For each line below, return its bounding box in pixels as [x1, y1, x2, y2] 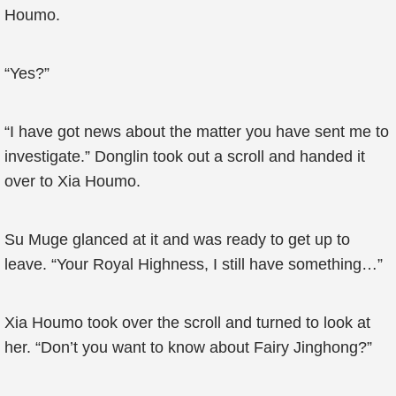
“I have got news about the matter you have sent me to [4, 123, 389, 141]
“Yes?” [4, 65, 49, 82]
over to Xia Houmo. [4, 172, 141, 190]
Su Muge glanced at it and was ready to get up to [4, 231, 350, 248]
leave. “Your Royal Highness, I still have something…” [4, 255, 383, 273]
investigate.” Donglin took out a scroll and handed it [4, 148, 365, 165]
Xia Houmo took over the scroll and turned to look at [4, 314, 370, 331]
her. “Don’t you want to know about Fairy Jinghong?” [4, 339, 372, 356]
